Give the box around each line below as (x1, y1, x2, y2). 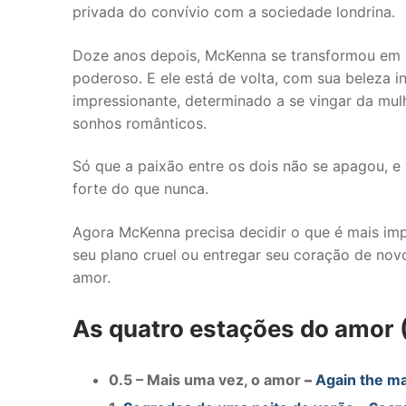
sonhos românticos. (72, 113, 207, 132)
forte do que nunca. (72, 179, 208, 198)
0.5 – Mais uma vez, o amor (109, 370, 304, 389)
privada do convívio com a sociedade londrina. (72, 3, 395, 22)
